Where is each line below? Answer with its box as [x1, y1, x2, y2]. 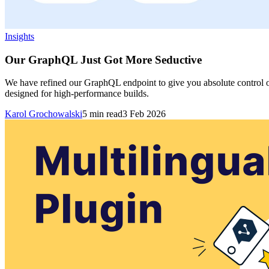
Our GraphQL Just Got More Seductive [5, 53, 202, 66]
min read [87, 109, 122, 119]
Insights [5, 31, 34, 41]
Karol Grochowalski [5, 109, 82, 119]
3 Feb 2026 [122, 109, 166, 119]
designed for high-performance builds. [5, 88, 149, 99]
